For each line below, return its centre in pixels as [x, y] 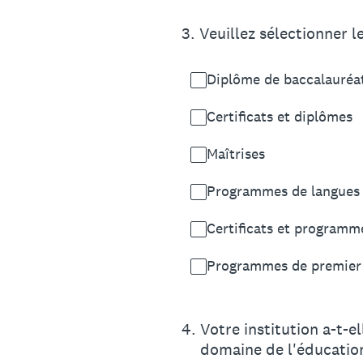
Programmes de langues [283, 191]
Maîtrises [236, 154]
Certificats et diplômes [280, 116]
